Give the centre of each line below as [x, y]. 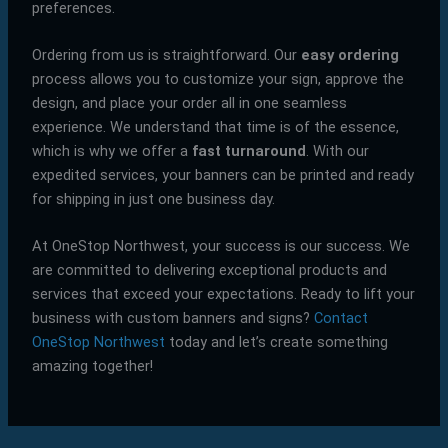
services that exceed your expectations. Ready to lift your [223, 294]
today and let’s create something [276, 342]
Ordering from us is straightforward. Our [166, 54]
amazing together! [92, 366]
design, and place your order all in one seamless [189, 102]
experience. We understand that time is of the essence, [215, 126]
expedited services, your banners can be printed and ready [222, 174]
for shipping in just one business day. [153, 198]
